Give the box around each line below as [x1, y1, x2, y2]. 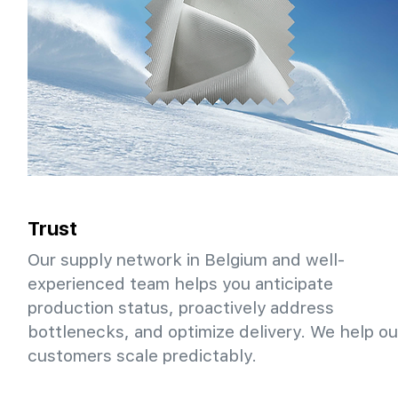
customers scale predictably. [28, 346, 257, 365]
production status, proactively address [28, 298, 334, 317]
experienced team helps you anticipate [28, 274, 333, 293]
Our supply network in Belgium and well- [28, 250, 345, 269]
